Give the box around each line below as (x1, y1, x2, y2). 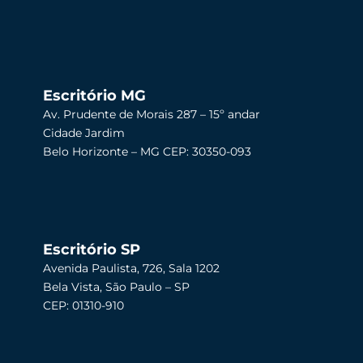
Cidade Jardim (43, 125, 126, 140)
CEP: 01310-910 (43, 297, 125, 313)
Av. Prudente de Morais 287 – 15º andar (43, 106, 261, 122)
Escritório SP (43, 240, 141, 258)
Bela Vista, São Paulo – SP (43, 279, 190, 294)
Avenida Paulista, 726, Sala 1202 (43, 260, 220, 275)
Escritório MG (43, 86, 147, 105)
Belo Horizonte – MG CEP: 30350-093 (43, 143, 252, 159)
